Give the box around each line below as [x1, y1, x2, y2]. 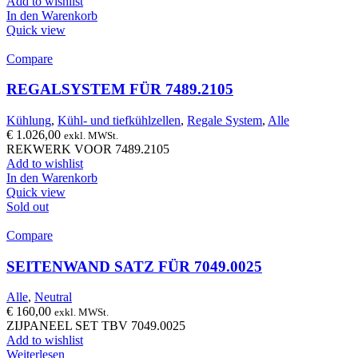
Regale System [187, 113, 262, 127]
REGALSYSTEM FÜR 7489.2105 [6, 81, 233, 98]
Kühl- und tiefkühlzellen [58, 113, 181, 127]
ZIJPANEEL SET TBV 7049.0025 [6, 319, 185, 333]
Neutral [34, 290, 72, 304]
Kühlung [6, 113, 51, 127]
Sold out [6, 200, 49, 213]
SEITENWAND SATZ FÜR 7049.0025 [6, 257, 262, 275]
